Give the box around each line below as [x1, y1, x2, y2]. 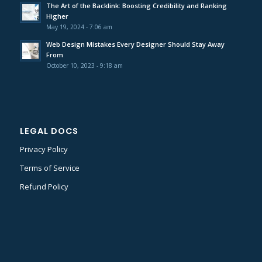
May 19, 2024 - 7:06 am [46, 23, 112, 32]
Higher [46, 12, 68, 21]
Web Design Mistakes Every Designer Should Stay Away [46, 40, 225, 49]
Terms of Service [19, 162, 80, 173]
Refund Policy [19, 181, 68, 192]
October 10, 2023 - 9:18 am [46, 61, 123, 70]
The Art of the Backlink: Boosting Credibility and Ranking [46, 1, 227, 11]
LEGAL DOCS [19, 125, 78, 137]
